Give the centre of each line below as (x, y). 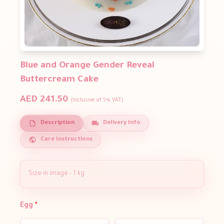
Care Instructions (66, 140)
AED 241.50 (44, 100)
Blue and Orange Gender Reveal (87, 66)
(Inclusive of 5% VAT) (97, 101)
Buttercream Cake (59, 80)
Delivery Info (122, 123)
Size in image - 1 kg (57, 174)
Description (57, 123)
